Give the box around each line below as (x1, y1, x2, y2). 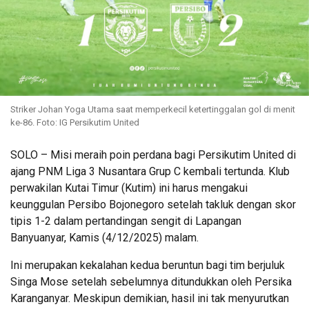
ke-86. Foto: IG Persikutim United (10, 117, 139, 128)
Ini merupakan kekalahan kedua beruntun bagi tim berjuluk (10, 258, 285, 272)
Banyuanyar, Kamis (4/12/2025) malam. (10, 230, 199, 244)
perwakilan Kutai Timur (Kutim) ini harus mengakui (10, 181, 248, 195)
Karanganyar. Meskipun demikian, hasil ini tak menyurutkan (10, 291, 289, 305)
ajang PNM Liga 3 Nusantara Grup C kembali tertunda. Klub (10, 164, 290, 178)
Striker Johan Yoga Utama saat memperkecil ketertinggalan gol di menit (10, 103, 295, 114)
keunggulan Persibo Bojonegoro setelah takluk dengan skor (10, 197, 296, 211)
